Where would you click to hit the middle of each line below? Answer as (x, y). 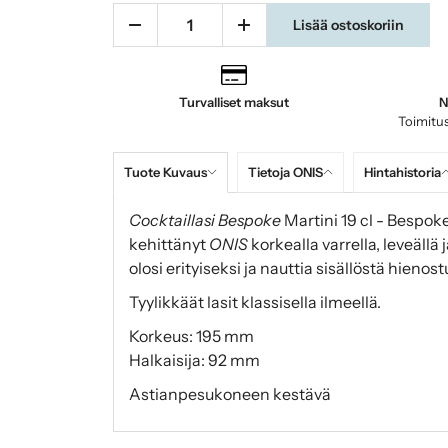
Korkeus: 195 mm (191, 335)
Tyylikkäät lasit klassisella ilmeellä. (254, 301)
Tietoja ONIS (285, 171)
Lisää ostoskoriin (348, 24)
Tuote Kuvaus (165, 171)
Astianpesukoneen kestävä (229, 393)
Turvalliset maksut (234, 102)
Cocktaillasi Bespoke (204, 219)
